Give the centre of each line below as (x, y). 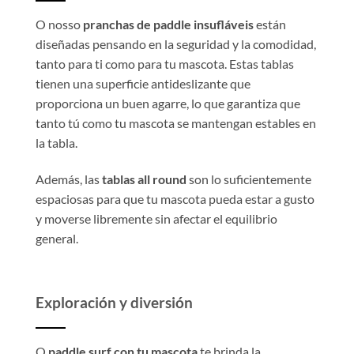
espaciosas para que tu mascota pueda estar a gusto (175, 198)
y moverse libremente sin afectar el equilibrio (156, 218)
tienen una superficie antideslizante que (143, 83)
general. (57, 238)
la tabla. (56, 142)
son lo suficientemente (249, 179)
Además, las (68, 179)
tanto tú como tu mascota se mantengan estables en (176, 122)
